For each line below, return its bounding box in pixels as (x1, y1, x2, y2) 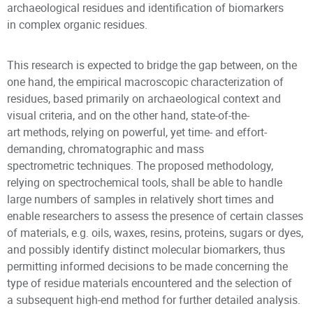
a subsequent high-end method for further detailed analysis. (7, 292, 300, 307)
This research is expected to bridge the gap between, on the (7, 57, 297, 73)
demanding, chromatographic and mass (7, 141, 204, 156)
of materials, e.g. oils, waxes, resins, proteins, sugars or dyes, (7, 225, 303, 240)
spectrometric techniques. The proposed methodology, (7, 158, 273, 173)
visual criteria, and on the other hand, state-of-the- (7, 108, 249, 123)
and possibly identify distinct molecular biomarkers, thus (7, 242, 285, 257)
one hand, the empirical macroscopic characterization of (7, 74, 284, 89)
